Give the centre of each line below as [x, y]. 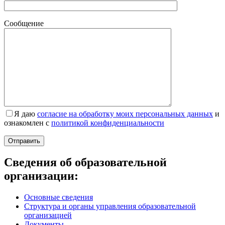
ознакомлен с [28, 123]
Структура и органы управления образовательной [110, 206]
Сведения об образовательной [85, 162]
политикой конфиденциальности [108, 123]
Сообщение [24, 23]
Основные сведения [59, 197]
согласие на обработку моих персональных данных [125, 114]
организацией [48, 215]
